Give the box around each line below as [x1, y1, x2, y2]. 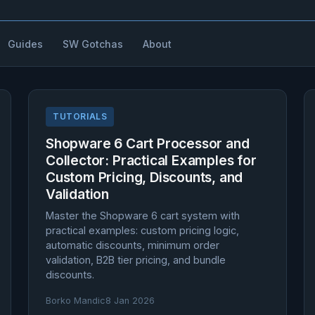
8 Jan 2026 [105, 295, 155, 306]
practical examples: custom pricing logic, [46, 224, 239, 236]
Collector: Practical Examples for [46, 152, 257, 169]
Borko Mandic [46, 295, 105, 306]
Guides [7, 37, 43, 50]
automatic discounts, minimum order [46, 239, 219, 251]
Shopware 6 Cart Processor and [46, 135, 250, 152]
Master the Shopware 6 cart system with [46, 210, 240, 221]
